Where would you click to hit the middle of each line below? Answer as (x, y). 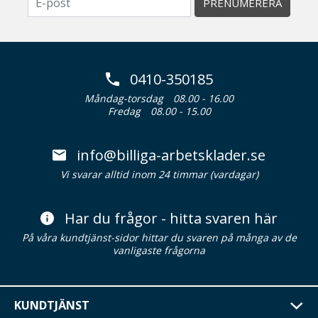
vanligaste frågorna (159, 251)
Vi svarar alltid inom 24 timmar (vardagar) (159, 175)
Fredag (124, 111)
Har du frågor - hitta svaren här (171, 219)
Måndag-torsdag (124, 99)
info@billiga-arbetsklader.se (171, 155)
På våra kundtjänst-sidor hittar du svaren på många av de (159, 238)
